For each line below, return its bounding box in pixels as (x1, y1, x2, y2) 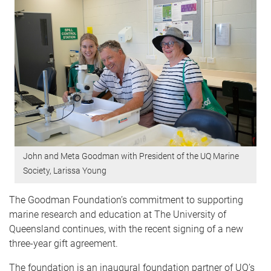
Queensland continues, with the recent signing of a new (9, 223, 243, 235)
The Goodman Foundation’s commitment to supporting (9, 194, 243, 206)
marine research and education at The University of (9, 208, 226, 220)
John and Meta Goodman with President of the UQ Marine (23, 151, 239, 162)
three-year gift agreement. (9, 237, 118, 249)
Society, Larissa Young (23, 166, 106, 176)
